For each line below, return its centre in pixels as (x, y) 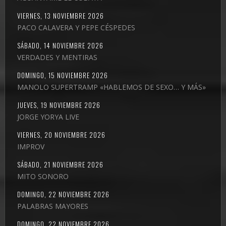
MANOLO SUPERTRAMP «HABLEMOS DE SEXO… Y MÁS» (111, 87)
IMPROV (31, 146)
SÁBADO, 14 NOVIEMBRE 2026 (60, 45)
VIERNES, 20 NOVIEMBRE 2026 (61, 134)
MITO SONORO (43, 176)
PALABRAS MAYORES (52, 206)
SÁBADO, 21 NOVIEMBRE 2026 (60, 164)
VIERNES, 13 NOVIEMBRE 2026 (60, 15)
